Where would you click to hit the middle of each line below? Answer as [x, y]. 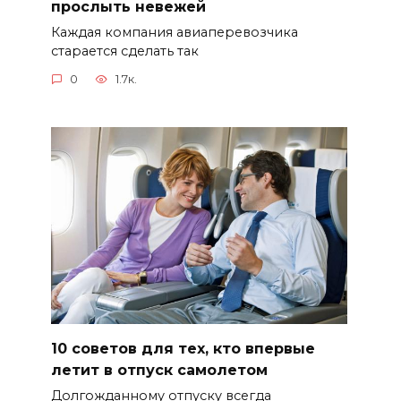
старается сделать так [124, 51]
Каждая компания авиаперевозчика [174, 32]
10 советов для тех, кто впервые [183, 348]
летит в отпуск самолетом [159, 370]
